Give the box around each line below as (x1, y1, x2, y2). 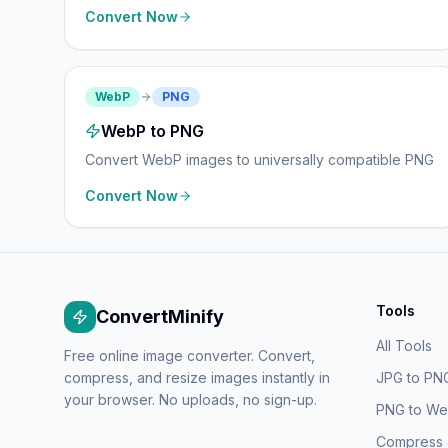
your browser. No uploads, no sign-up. (64, 391, 317, 408)
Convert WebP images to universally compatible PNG (85, 151, 434, 168)
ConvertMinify (96, 306, 224, 327)
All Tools (376, 337, 432, 354)
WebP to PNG (101, 121, 204, 141)
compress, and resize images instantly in (64, 369, 330, 386)
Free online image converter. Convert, (64, 347, 315, 364)
